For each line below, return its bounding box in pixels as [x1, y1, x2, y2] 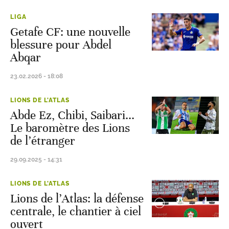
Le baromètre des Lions [10, 121, 130, 135]
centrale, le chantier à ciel [10, 204, 141, 219]
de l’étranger [10, 133, 75, 148]
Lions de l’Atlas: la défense [10, 191, 144, 206]
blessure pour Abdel [10, 37, 111, 52]
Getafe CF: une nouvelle [10, 25, 130, 39]
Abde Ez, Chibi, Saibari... [10, 108, 134, 123]
